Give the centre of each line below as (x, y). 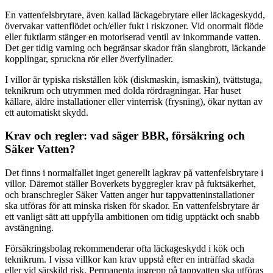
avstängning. (29, 227)
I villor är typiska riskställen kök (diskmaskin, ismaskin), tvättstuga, (133, 79)
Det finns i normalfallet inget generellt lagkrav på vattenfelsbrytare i (134, 172)
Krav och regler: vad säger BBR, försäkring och (125, 136)
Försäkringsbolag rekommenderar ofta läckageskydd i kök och (125, 248)
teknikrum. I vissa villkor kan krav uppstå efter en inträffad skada (129, 259)
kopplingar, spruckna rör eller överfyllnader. (89, 58)
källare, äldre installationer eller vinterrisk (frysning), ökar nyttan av (134, 101)
